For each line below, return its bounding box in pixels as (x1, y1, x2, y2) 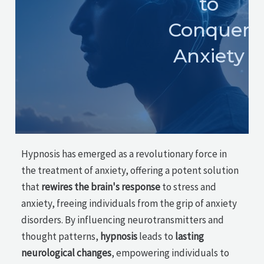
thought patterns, (21, 230, 101, 243)
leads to (137, 230, 176, 243)
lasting (175, 230, 204, 243)
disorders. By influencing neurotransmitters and (21, 213, 225, 226)
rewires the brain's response (41, 180, 161, 193)
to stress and (160, 180, 217, 193)
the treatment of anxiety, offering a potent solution (21, 164, 239, 177)
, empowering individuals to (111, 246, 230, 259)
